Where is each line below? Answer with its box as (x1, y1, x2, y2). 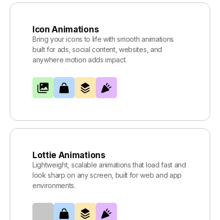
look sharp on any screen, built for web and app (32, 171, 182, 180)
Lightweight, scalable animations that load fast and (32, 161, 186, 169)
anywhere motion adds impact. (32, 55, 127, 64)
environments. (32, 181, 76, 190)
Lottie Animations (32, 150, 106, 161)
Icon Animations (32, 25, 99, 35)
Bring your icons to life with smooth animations (32, 35, 174, 44)
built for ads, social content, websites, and (32, 45, 162, 54)
